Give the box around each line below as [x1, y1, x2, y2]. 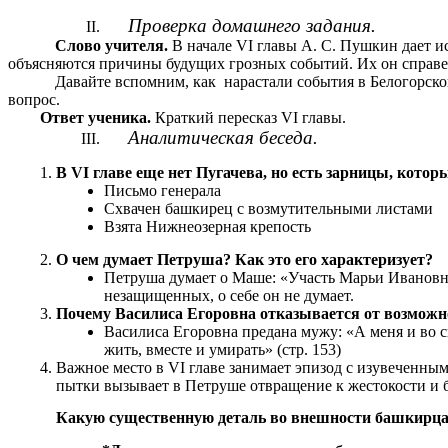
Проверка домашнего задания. [128, 15, 376, 37]
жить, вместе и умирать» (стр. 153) [104, 340, 341, 358]
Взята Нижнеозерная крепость [104, 217, 311, 235]
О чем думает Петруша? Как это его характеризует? [56, 250, 433, 268]
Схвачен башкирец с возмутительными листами [104, 199, 433, 217]
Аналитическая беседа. [128, 127, 318, 149]
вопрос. [8, 91, 60, 109]
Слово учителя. [55, 37, 169, 55]
